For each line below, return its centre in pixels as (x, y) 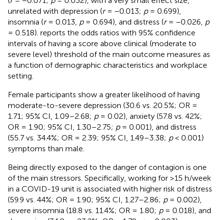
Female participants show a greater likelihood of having (104, 94)
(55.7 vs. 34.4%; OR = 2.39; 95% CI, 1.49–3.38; (88, 137)
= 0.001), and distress (158, 127)
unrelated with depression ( (55, 11)
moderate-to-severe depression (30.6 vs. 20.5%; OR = (103, 105)
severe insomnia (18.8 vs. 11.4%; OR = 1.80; (83, 210)
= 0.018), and (187, 210)
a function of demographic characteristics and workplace (108, 65)
